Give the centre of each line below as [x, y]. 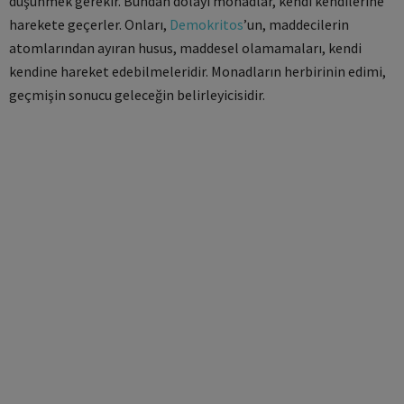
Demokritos [207, 24]
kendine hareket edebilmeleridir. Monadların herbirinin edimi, [197, 71]
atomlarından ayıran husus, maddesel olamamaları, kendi [185, 48]
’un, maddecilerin [296, 24]
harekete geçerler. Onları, [89, 24]
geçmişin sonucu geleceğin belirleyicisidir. [137, 95]
